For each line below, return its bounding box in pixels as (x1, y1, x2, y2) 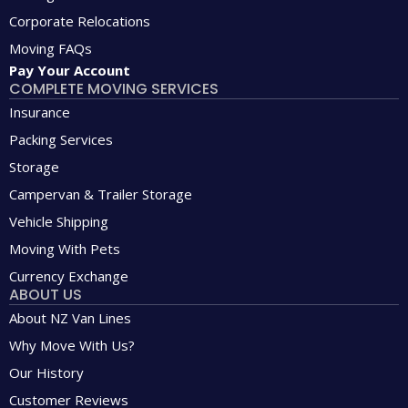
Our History (9, 363, 84, 382)
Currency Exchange (9, 267, 128, 286)
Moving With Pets (9, 240, 120, 259)
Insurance (9, 103, 70, 122)
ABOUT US (9, 284, 82, 306)
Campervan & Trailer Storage (9, 185, 192, 204)
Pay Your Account (9, 61, 130, 80)
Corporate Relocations (9, 12, 150, 31)
